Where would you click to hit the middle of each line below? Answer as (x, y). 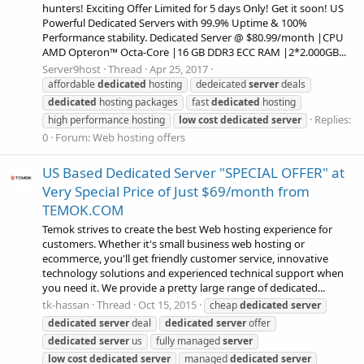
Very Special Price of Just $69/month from (176, 191)
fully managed (189, 341)
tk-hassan (66, 305)
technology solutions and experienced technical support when (193, 273)
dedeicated (222, 84)
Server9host (71, 69)
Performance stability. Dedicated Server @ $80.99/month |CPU (193, 38)
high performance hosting (106, 120)
